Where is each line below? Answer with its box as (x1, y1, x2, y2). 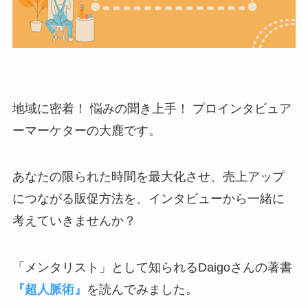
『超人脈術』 (12, 283, 87, 297)
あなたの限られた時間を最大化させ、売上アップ (12, 170, 285, 184)
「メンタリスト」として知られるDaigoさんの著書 (12, 261, 292, 275)
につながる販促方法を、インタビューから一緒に (12, 192, 285, 206)
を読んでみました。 (86, 283, 198, 297)
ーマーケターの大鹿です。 (12, 123, 161, 137)
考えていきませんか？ (12, 214, 136, 228)
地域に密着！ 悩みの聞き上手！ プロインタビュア (12, 101, 291, 115)
